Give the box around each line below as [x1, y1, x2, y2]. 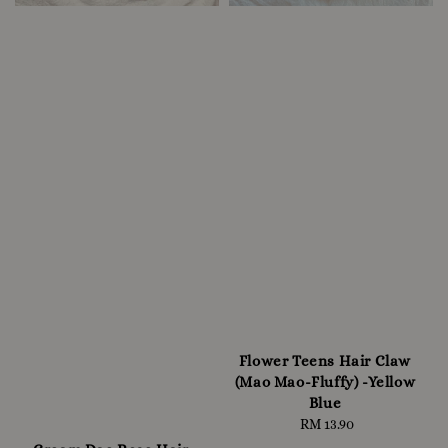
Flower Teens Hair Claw [238, 351, 412, 370]
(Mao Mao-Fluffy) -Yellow [234, 372, 416, 391]
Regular [331, 415, 379, 432]
